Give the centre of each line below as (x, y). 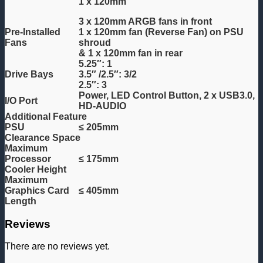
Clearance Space (43, 137)
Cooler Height (36, 169)
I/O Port (21, 100)
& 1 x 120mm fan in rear (131, 53)
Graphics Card (37, 190)
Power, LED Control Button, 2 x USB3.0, (167, 95)
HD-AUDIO (102, 106)
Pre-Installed (33, 32)
